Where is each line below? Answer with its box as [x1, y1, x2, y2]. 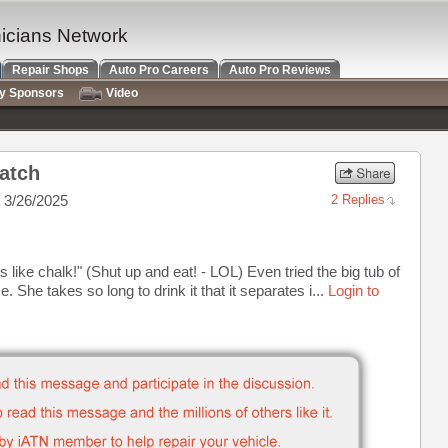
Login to [328, 282, 379, 299]
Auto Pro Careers [109, 63, 209, 77]
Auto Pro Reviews [229, 63, 331, 77]
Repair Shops [12, 63, 89, 77]
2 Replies [331, 192, 385, 207]
